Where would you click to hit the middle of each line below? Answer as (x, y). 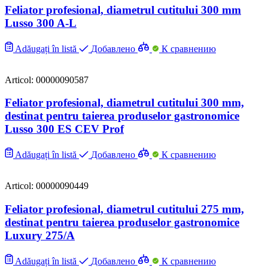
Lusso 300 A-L (41, 23)
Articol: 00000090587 (47, 80)
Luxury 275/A (40, 235)
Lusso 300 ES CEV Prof (64, 129)
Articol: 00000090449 (47, 186)
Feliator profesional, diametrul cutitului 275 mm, (124, 209)
